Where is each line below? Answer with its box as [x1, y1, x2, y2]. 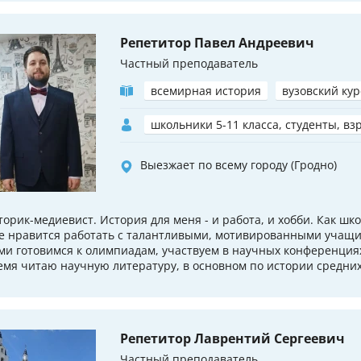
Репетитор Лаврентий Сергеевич [120, 330, 345, 348]
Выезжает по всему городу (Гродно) [140, 157, 337, 173]
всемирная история [151, 83, 261, 99]
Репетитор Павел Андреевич [120, 34, 314, 52]
